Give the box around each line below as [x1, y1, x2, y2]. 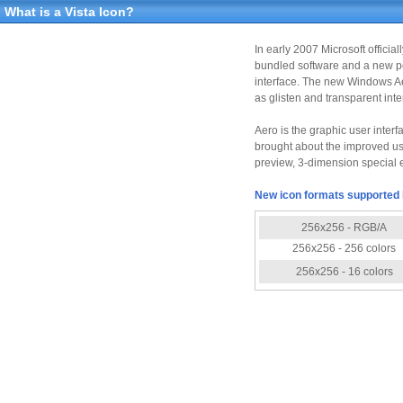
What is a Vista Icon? [4, 4, 134, 19]
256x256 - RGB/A [301, 221, 387, 234]
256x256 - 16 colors [295, 265, 393, 278]
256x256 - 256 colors [292, 242, 396, 255]
